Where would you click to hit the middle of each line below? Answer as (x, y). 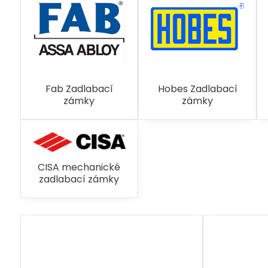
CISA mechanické (79, 167)
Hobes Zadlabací (197, 89)
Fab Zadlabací (79, 89)
